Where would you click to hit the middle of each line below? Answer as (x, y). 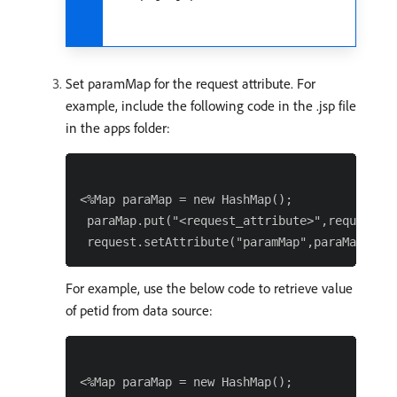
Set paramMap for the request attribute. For (191, 84)
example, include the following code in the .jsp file (211, 106)
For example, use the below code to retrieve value (209, 288)
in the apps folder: (118, 128)
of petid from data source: (139, 311)
